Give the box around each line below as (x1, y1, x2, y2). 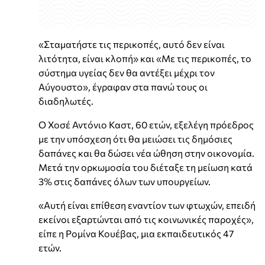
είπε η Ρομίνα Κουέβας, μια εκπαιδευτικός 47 (38, 227, 234, 239)
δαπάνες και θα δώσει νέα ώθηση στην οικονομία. (38, 147, 254, 159)
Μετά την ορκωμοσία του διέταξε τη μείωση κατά (38, 161, 253, 173)
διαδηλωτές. (38, 95, 93, 106)
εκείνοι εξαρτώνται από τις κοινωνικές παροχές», (38, 213, 254, 225)
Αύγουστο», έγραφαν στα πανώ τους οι (38, 80, 208, 92)
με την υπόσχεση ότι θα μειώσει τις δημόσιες (38, 132, 232, 144)
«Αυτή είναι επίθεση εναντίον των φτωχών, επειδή (38, 199, 256, 211)
